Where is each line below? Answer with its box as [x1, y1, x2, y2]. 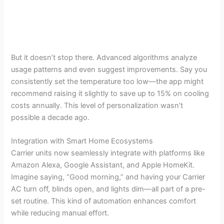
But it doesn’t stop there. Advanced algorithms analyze [11, 52, 197, 62]
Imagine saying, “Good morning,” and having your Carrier [11, 172, 205, 182]
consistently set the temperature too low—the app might [11, 76, 204, 86]
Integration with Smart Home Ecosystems [11, 136, 153, 146]
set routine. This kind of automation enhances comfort [11, 196, 196, 206]
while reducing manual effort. [11, 208, 109, 218]
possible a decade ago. [11, 112, 90, 122]
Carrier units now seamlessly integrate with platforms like [11, 148, 205, 158]
